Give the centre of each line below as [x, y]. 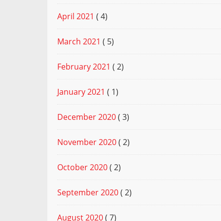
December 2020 [87, 117]
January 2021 [81, 92]
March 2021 [79, 42]
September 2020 [88, 193]
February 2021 [84, 67]
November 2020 [87, 142]
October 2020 [82, 167]
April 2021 [76, 17]
